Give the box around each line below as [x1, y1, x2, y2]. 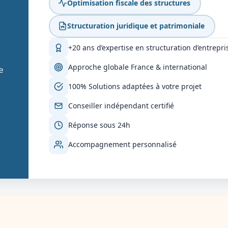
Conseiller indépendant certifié [68, 100, 174, 110]
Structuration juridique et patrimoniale [67, 21, 205, 31]
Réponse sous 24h [68, 120, 130, 130]
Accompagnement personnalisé [68, 139, 177, 149]
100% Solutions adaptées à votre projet [68, 81, 202, 91]
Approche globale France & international [68, 62, 207, 72]
